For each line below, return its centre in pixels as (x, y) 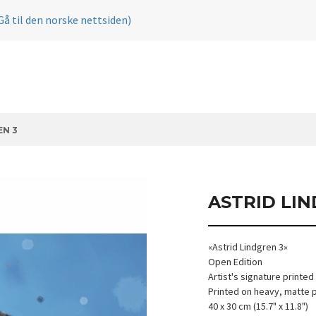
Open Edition (235, 261)
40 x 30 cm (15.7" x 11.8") (258, 306)
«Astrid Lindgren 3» (248, 247)
